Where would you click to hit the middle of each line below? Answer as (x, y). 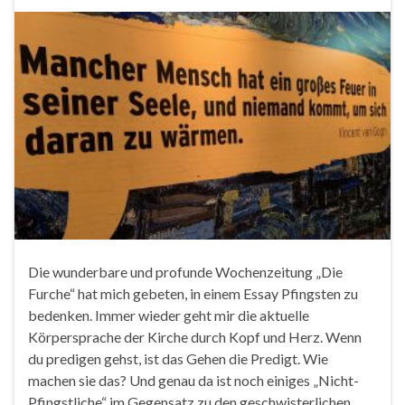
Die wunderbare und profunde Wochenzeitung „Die (185, 272)
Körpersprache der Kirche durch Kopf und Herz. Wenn (195, 337)
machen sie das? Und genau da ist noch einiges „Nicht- (193, 381)
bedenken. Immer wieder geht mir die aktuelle (169, 316)
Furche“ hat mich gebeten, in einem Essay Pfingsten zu (193, 294)
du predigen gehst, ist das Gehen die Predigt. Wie (178, 359)
